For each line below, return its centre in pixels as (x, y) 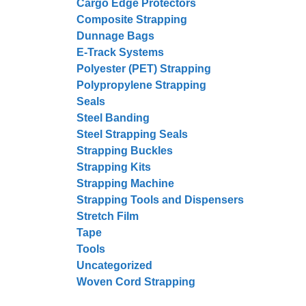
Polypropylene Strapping (141, 85)
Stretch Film (108, 216)
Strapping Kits (114, 167)
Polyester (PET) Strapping (144, 69)
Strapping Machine (125, 183)
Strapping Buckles (125, 151)
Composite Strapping (132, 19)
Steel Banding (113, 118)
